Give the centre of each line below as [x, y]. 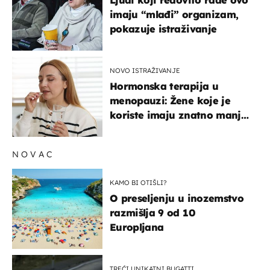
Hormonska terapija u [164, 86]
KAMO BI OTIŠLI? [138, 182]
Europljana [137, 227]
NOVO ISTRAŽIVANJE [145, 70]
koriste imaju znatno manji [177, 115]
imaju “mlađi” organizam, [174, 14]
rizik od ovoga [146, 129]
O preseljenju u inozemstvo [177, 198]
